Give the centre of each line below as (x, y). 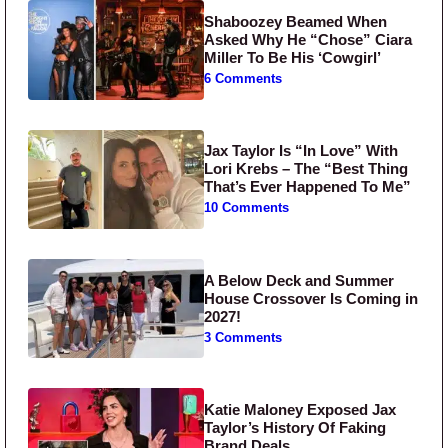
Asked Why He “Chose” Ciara (308, 39)
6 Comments (243, 78)
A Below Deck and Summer (299, 280)
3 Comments (243, 337)
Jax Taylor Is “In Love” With (301, 151)
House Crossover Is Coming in (311, 298)
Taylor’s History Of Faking (295, 428)
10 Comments (247, 208)
